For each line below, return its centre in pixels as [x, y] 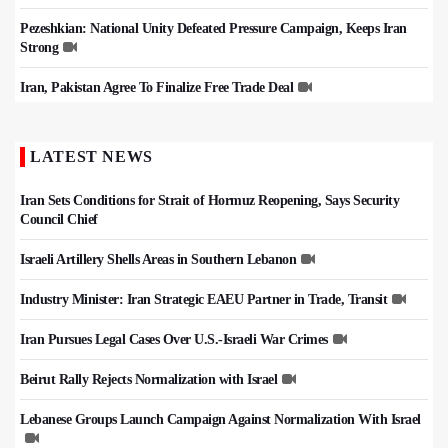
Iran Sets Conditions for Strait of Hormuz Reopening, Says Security [209, 201]
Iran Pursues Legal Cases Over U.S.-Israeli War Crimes [174, 340]
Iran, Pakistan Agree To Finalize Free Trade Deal [156, 88]
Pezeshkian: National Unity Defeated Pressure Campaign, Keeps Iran [213, 29]
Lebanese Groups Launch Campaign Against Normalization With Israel [220, 420]
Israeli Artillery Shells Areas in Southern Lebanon [158, 260]
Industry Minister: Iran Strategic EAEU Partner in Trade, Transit [203, 300]
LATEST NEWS [92, 157]
